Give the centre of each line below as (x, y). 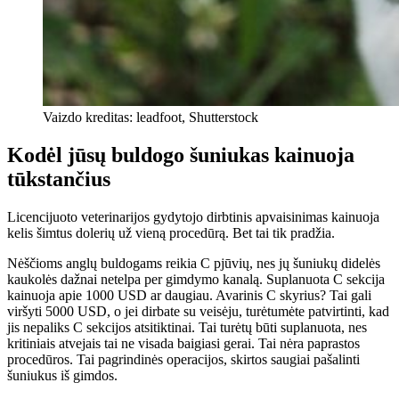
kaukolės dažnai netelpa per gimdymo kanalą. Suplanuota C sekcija (196, 279)
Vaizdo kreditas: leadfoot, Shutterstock (151, 117)
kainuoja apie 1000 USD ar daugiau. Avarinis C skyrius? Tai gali (189, 295)
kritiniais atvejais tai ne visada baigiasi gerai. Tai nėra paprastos (183, 343)
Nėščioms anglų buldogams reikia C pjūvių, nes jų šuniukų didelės (194, 263)
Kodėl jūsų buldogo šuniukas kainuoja (181, 155)
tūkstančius (59, 179)
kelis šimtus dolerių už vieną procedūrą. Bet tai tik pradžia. (171, 232)
